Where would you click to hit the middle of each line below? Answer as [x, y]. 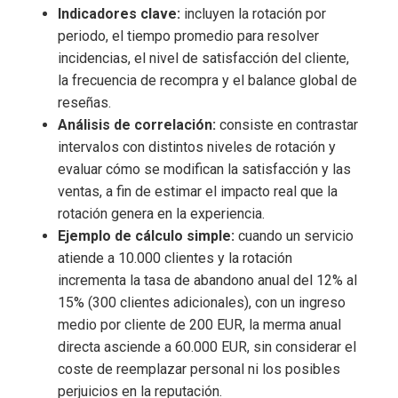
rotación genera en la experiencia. [161, 214]
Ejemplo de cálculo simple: [146, 236]
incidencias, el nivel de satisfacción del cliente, [203, 59]
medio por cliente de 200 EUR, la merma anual [199, 325]
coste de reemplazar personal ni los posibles [199, 370]
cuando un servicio [294, 236]
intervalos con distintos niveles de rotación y [197, 147]
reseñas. [84, 103]
